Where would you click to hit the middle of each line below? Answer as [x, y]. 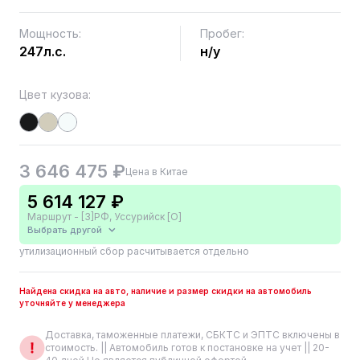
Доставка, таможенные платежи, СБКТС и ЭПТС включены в [192, 335]
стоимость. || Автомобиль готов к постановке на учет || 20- [187, 348]
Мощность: [50, 33]
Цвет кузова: [55, 94]
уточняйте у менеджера [72, 303]
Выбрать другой [65, 230]
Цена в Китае [157, 171]
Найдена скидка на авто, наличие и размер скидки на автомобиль [166, 291]
